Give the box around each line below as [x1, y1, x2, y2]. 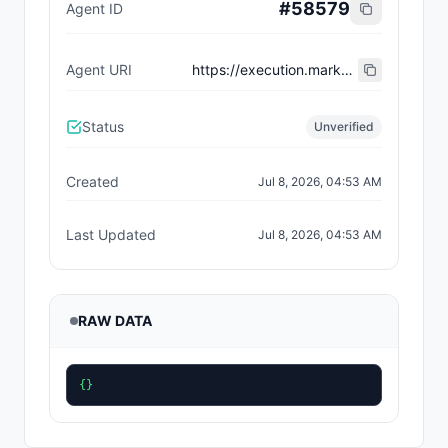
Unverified [314, 119, 374, 134]
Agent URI [66, 61, 132, 78]
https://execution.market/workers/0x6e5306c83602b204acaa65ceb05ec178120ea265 [341, 61, 354, 78]
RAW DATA [78, 312, 153, 329]
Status [82, 118, 124, 135]
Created [66, 173, 119, 190]
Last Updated [66, 226, 156, 243]
